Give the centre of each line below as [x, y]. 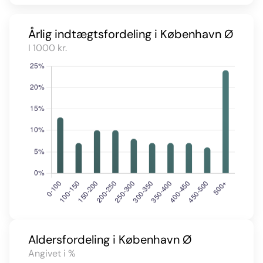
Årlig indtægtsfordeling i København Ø [131, 34]
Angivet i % [52, 253]
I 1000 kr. [48, 48]
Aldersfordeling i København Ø [110, 239]
